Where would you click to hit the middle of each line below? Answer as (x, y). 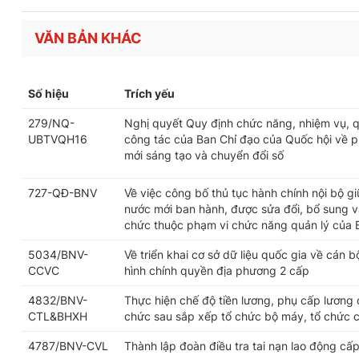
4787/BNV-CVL (68, 346)
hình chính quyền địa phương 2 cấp (217, 270)
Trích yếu (149, 93)
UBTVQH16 (58, 139)
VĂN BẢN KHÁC (88, 38)
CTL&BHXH (58, 316)
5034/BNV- (58, 254)
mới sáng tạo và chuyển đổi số (204, 155)
